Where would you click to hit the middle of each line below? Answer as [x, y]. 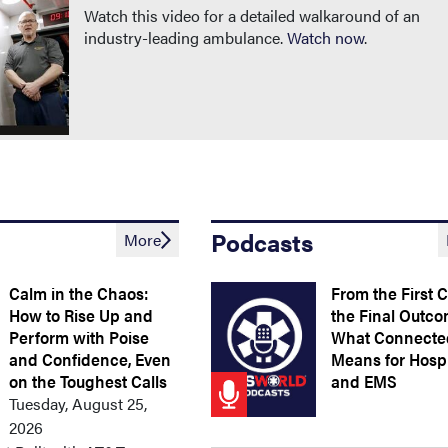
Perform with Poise [79, 337]
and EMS [364, 381]
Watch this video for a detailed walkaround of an [252, 15]
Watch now [325, 37]
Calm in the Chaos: [79, 293]
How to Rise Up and [81, 315]
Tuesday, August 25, [78, 403]
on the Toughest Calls [88, 381]
